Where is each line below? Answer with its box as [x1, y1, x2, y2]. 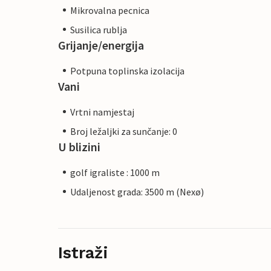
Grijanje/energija [58, 37, 144, 53]
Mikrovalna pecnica [70, 4, 149, 16]
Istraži [58, 243, 108, 263]
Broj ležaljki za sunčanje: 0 [70, 125, 177, 137]
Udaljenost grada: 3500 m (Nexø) [70, 185, 204, 198]
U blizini [58, 139, 100, 154]
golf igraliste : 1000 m [70, 166, 160, 178]
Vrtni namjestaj [70, 105, 134, 118]
